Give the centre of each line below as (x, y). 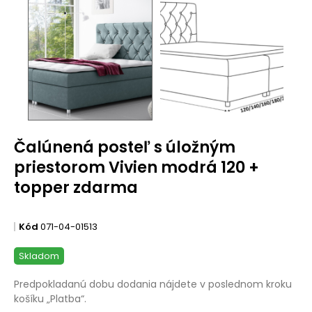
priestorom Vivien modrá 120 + (136, 167)
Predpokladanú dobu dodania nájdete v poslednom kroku (153, 284)
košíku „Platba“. (50, 299)
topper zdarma (76, 187)
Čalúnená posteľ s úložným (125, 147)
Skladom (39, 256)
